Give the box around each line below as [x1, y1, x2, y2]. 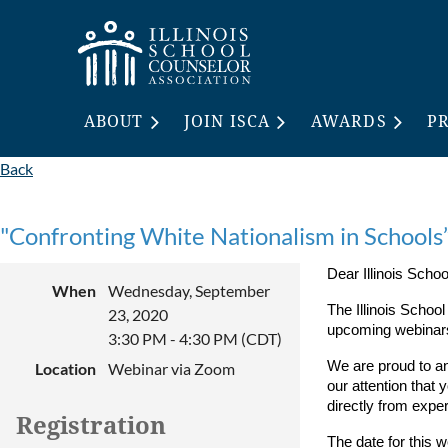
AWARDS [311, 112, 387, 131]
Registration [16, 412, 166, 440]
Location [35, 359, 96, 378]
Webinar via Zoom [108, 359, 235, 378]
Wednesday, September [108, 281, 270, 300]
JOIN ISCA [184, 112, 271, 131]
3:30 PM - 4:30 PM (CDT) [108, 329, 282, 348]
